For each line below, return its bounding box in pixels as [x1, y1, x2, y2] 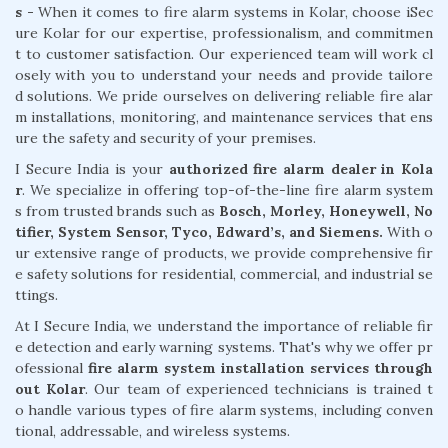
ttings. [15, 285, 58, 304]
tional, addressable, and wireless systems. [15, 421, 290, 440]
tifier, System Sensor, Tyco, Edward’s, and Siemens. [15, 222, 383, 241]
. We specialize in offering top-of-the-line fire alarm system [22, 180, 433, 199]
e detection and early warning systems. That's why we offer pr [15, 337, 433, 356]
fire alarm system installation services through [88, 358, 433, 377]
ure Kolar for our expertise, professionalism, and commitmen [15, 23, 433, 42]
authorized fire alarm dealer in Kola [168, 159, 433, 178]
